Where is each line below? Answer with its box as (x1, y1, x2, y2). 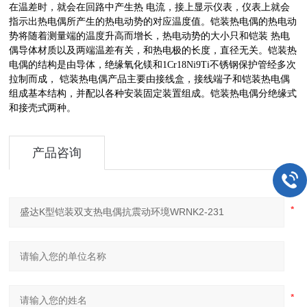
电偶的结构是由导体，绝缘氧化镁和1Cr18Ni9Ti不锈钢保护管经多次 (9, 60, 297, 71)
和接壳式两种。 (9, 103, 77, 114)
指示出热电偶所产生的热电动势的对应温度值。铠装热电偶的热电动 (9, 16, 297, 27)
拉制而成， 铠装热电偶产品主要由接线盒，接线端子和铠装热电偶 (9, 74, 291, 85)
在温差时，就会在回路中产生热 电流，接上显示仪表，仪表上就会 (9, 2, 291, 13)
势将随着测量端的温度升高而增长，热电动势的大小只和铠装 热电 (9, 31, 291, 42)
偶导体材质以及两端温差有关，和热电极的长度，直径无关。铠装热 (9, 45, 297, 56)
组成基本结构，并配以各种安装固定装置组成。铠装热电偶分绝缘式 (9, 88, 297, 99)
